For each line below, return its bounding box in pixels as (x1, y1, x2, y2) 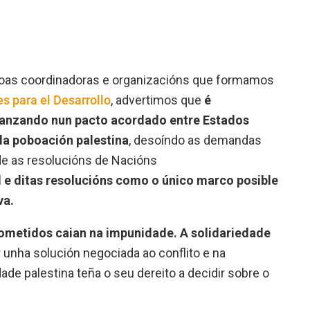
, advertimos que (111, 92, 204, 107)
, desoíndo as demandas (129, 132, 262, 147)
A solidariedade (180, 225, 271, 240)
